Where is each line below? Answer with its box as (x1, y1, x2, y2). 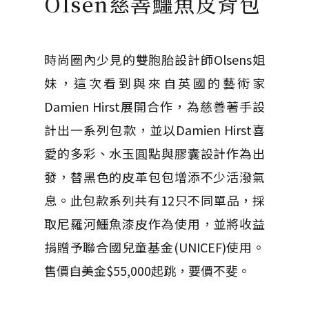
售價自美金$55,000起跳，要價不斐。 (44, 261, 250, 279)
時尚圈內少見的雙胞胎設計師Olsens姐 (44, 50, 265, 68)
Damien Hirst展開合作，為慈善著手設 (44, 97, 265, 115)
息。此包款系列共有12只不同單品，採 (44, 191, 265, 209)
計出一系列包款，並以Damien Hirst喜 (44, 121, 265, 139)
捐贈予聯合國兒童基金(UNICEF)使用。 (44, 238, 265, 256)
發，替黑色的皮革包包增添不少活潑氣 (44, 168, 265, 186)
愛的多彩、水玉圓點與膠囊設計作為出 (44, 144, 265, 162)
